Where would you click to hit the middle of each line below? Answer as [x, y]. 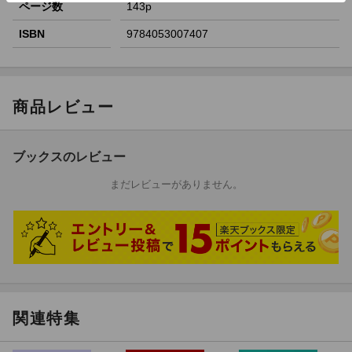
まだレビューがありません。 [176, 185]
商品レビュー [64, 107]
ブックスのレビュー [69, 157]
